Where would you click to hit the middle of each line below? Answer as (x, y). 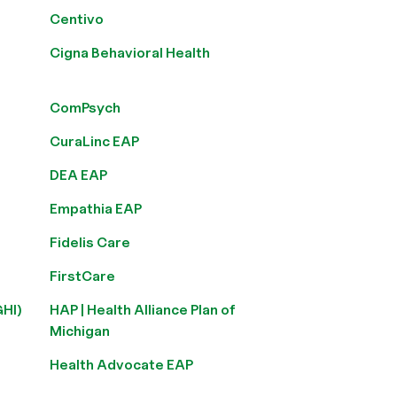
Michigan (80, 331)
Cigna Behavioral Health (130, 53)
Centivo (77, 19)
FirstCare (82, 276)
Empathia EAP (96, 209)
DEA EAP (78, 175)
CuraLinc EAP (94, 141)
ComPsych (85, 108)
